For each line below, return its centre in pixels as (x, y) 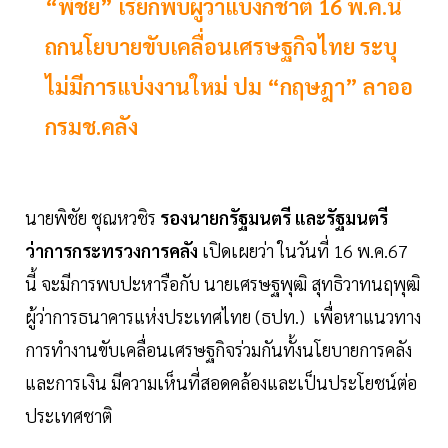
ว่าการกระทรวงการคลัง (111, 251)
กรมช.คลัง (91, 126)
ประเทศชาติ (70, 416)
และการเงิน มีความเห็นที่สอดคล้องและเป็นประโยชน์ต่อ (221, 383)
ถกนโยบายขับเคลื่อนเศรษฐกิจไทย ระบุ (221, 46)
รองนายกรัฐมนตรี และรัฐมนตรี (274, 218)
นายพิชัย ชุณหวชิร (92, 218)
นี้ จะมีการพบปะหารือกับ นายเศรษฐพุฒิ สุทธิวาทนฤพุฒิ (222, 284)
